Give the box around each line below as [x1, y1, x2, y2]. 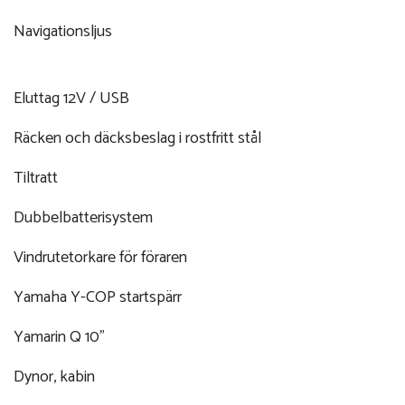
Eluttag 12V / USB [14, 84, 129, 112]
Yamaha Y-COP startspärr [14, 283, 182, 311]
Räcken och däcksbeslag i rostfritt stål [14, 124, 261, 152]
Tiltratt [14, 164, 58, 192]
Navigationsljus [14, 17, 112, 45]
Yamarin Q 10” [14, 323, 105, 351]
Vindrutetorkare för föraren [14, 243, 187, 271]
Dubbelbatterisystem [14, 203, 153, 231]
